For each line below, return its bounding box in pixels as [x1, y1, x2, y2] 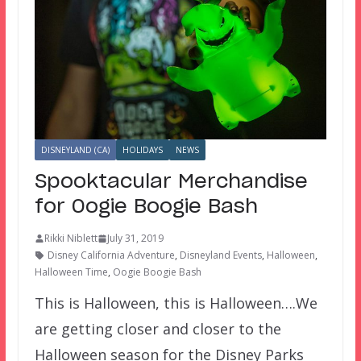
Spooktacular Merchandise [34, 172, 308, 193]
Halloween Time [34, 265, 108, 280]
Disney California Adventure [47, 248, 175, 263]
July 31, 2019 [106, 231, 164, 246]
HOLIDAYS [122, 144, 163, 156]
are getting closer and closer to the [34, 319, 281, 339]
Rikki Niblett [44, 231, 98, 246]
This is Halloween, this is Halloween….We [34, 293, 317, 313]
